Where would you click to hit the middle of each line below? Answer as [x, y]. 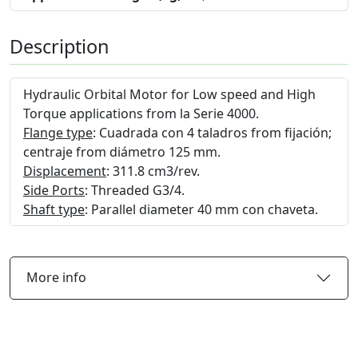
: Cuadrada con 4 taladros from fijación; [212, 132]
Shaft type [54, 209]
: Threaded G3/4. [135, 190]
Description [60, 46]
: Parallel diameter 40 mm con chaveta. [201, 209]
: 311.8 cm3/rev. [153, 171]
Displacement [65, 171]
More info [56, 277]
